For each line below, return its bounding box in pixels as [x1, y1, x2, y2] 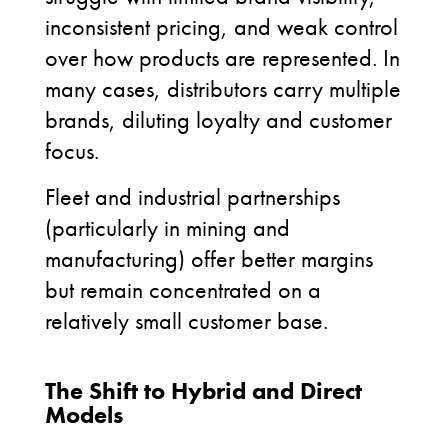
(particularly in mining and [45, 212, 290, 243]
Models [45, 399, 123, 430]
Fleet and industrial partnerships [45, 181, 340, 212]
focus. [45, 135, 99, 166]
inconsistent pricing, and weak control [45, 11, 398, 42]
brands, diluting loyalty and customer [45, 104, 392, 135]
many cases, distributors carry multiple [45, 73, 401, 104]
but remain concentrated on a [45, 274, 321, 305]
